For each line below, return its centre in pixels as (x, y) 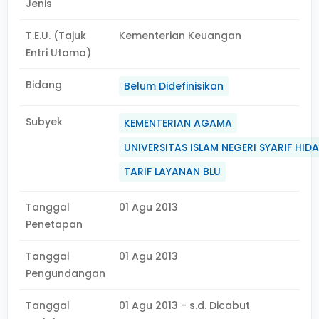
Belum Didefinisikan (174, 86)
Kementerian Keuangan (181, 36)
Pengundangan (66, 273)
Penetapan (54, 224)
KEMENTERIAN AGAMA (178, 123)
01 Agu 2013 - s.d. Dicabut (185, 305)
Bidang (44, 85)
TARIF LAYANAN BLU (173, 172)
